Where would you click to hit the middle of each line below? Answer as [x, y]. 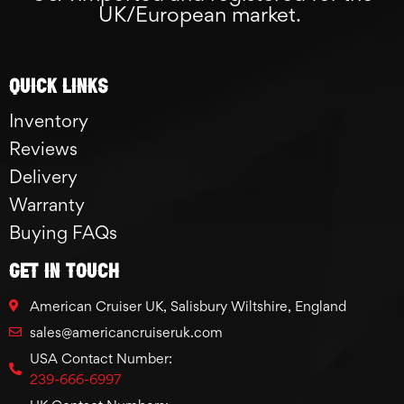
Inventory [49, 120]
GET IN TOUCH [64, 269]
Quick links [59, 84]
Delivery [43, 176]
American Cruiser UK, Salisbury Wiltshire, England [188, 306]
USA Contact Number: [101, 358]
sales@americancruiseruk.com [126, 332]
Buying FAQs [63, 232]
